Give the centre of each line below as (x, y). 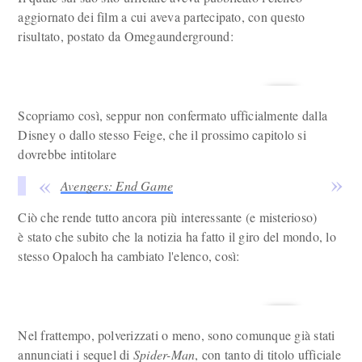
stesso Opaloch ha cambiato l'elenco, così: (129, 256)
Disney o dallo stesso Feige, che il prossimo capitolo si (162, 135)
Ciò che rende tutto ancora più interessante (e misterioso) (168, 217)
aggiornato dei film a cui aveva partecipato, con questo (162, 17)
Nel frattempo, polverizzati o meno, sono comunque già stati (177, 335)
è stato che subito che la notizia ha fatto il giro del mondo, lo (177, 236)
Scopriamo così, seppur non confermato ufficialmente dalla (173, 115)
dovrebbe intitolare (67, 154)
